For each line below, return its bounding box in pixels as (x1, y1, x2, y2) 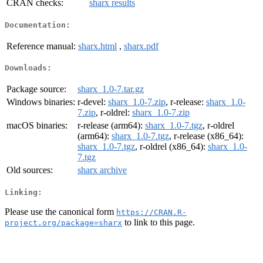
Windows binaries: (6, 97, 75, 107)
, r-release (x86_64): (169, 131, 244, 141)
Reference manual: (6, 41, 76, 51)
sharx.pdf (124, 41, 159, 51)
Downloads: (5, 63, 52, 73)
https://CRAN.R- (116, 207, 187, 217)
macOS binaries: (6, 120, 68, 131)
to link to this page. (122, 217, 195, 227)
